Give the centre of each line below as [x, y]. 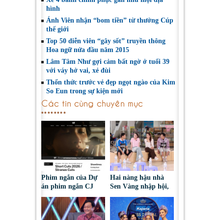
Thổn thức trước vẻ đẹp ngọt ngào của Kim [111, 82]
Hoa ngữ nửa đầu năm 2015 [88, 50]
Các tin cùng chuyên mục [92, 102]
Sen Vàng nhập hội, [139, 187]
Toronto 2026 [61, 213]
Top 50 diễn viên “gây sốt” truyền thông [106, 41]
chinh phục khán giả [141, 204]
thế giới [57, 29]
